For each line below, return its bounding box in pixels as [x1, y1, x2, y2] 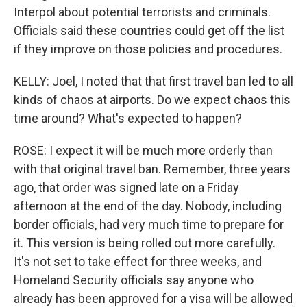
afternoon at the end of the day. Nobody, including [14, 199, 282, 213]
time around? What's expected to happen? [14, 111, 242, 125]
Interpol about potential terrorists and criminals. [14, 5, 271, 19]
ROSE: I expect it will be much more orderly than [14, 143, 273, 158]
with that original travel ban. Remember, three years [14, 162, 291, 176]
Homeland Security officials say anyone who [14, 273, 254, 287]
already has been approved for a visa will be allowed [14, 291, 293, 306]
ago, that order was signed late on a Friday [14, 180, 239, 195]
